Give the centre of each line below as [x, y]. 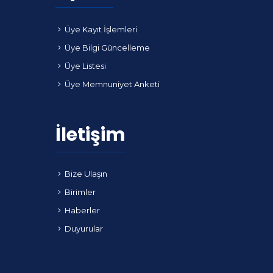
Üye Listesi [85, 66]
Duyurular [84, 228]
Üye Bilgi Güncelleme [107, 47]
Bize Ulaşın [86, 173]
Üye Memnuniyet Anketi [112, 84]
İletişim [90, 134]
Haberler [82, 210]
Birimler [80, 192]
